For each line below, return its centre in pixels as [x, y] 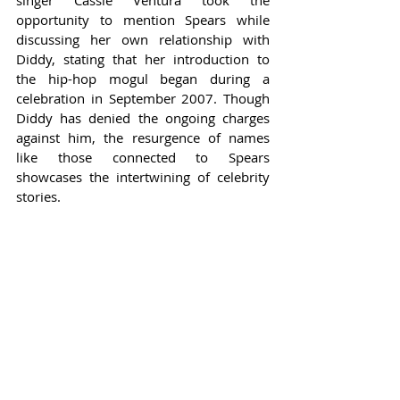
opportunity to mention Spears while [143, 19]
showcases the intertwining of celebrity [143, 176]
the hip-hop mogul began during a [143, 78]
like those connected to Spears [143, 157]
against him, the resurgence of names [143, 137]
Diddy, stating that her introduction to [143, 58]
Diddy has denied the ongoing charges [143, 117]
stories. [38, 196]
